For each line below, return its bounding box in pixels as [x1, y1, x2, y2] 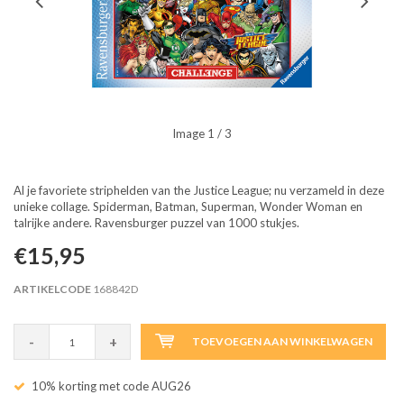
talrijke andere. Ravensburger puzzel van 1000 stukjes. [14, 216, 299, 230]
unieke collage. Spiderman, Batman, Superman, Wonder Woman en [14, 199, 363, 214]
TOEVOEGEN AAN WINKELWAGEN [191, 335, 372, 348]
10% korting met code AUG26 [32, 379, 191, 393]
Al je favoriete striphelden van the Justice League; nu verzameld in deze [14, 183, 384, 197]
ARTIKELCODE [14, 282, 91, 296]
